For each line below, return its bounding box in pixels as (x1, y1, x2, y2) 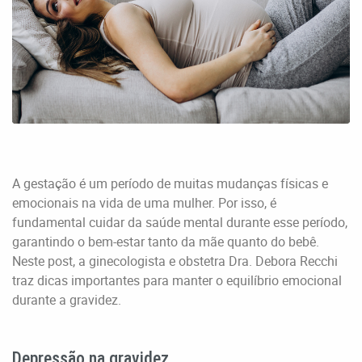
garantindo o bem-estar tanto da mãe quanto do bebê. (12, 232, 319, 250)
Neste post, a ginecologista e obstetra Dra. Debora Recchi (12, 251, 338, 270)
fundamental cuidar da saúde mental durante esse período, (12, 213, 347, 231)
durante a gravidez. (12, 290, 121, 309)
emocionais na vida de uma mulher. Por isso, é (12, 193, 276, 212)
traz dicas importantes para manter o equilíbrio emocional (12, 271, 342, 289)
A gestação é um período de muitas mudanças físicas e (12, 174, 328, 192)
